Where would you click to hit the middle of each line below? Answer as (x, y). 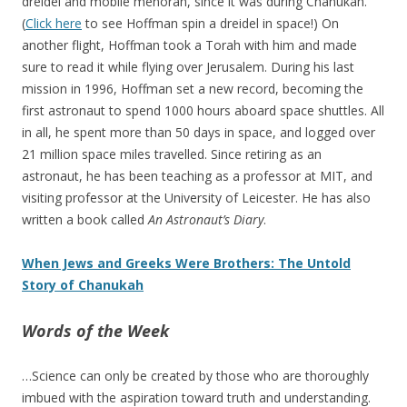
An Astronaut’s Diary (206, 220)
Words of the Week (95, 331)
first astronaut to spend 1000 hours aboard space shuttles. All (203, 111)
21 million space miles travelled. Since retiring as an (172, 154)
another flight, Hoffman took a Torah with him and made (189, 45)
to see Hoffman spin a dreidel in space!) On (210, 24)
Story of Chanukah (83, 285)
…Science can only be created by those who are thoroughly (195, 376)
